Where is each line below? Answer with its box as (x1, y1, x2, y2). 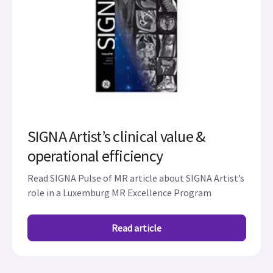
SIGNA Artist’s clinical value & (27, 126, 205, 146)
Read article (112, 222, 161, 234)
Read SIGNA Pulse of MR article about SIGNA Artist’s (27, 172, 244, 184)
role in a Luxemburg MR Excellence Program (27, 186, 211, 199)
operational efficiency (27, 146, 163, 166)
